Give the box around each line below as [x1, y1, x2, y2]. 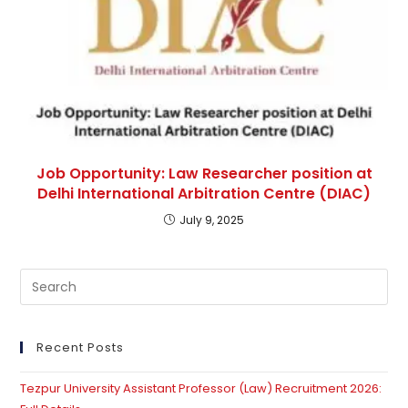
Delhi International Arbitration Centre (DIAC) [37, 183, 371, 205]
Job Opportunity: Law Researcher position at [36, 163, 372, 185]
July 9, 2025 [179, 212, 244, 229]
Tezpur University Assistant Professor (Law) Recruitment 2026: [20, 380, 382, 398]
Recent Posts [36, 339, 125, 357]
